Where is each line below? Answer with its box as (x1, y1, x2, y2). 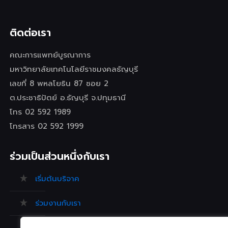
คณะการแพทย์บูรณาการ (10, 49, 91, 61)
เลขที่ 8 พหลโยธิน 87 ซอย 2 (10, 78, 108, 89)
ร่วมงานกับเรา (35, 197, 81, 209)
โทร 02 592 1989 (10, 106, 71, 118)
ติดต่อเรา (10, 25, 51, 40)
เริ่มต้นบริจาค (35, 173, 79, 184)
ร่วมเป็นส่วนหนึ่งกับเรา (10, 149, 109, 164)
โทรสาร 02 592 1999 (10, 121, 83, 132)
